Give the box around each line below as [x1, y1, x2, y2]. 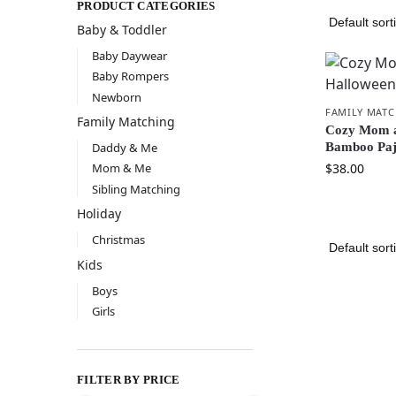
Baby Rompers [91, 68, 169, 85]
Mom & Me [91, 160, 151, 177]
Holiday [77, 205, 121, 223]
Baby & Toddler [77, 21, 167, 39]
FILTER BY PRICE [77, 372, 180, 386]
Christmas [91, 232, 145, 248]
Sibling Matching [91, 180, 180, 197]
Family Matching [77, 113, 175, 131]
